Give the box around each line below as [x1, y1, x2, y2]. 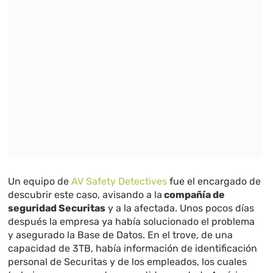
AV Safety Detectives [71, 175, 168, 187]
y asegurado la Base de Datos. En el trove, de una [8, 229, 233, 241]
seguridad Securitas [8, 202, 106, 214]
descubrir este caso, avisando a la [8, 188, 163, 200]
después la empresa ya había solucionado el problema [8, 215, 255, 227]
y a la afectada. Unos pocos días [105, 202, 255, 214]
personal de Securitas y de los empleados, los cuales [8, 255, 247, 268]
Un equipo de [8, 175, 72, 187]
